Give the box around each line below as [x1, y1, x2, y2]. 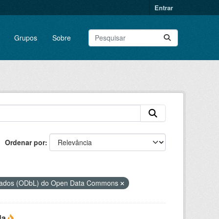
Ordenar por [5, 137, 45, 147]
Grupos [14, 32, 37, 43]
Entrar [154, 3, 173, 12]
